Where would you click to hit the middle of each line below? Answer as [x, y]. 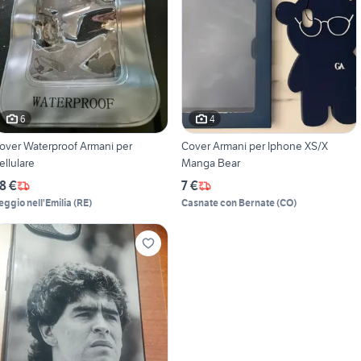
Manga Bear [210, 163]
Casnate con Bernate [228, 203]
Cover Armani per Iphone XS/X [254, 146]
